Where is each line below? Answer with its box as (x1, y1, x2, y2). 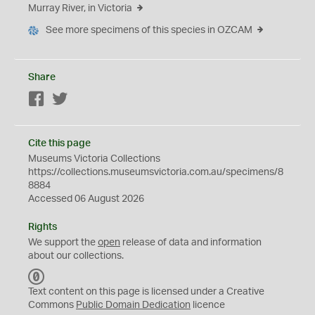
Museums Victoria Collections (28, 154, 160, 164)
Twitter (68, 95, 98, 105)
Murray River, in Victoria (28, 4, 132, 13)
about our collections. (28, 251, 124, 261)
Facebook (45, 95, 89, 105)
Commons (28, 300, 76, 310)
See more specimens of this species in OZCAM (46, 25, 252, 35)
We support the (28, 238, 98, 247)
